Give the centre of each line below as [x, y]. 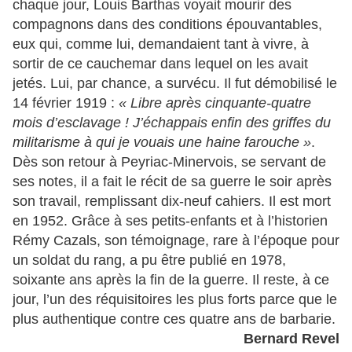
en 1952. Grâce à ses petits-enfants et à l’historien [170, 220]
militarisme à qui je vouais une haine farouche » [162, 142]
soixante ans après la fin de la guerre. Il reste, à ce [171, 279]
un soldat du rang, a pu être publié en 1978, [149, 260]
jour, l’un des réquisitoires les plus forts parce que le [175, 299]
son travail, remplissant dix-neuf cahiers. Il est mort [172, 201]
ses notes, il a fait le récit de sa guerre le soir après [172, 181]
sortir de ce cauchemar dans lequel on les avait [160, 63]
